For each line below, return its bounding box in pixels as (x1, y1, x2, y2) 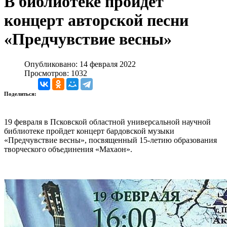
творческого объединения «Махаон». (4, 144, 132, 154)
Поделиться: (4, 90, 38, 97)
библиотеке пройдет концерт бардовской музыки (4, 126, 174, 135)
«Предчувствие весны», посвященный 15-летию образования (4, 135, 217, 144)
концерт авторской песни (4, 11, 188, 30)
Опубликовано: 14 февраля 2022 (24, 59, 136, 68)
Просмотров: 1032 (24, 68, 87, 78)
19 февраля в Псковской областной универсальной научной (4, 117, 211, 126)
